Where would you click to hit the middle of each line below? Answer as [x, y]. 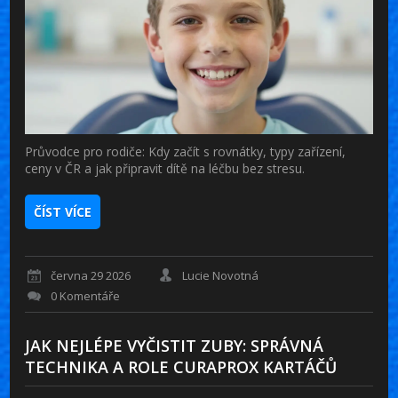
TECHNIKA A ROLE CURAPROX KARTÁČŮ [181, 367]
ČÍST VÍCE [63, 211]
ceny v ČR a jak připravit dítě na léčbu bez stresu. [165, 168]
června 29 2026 [91, 276]
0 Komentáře [86, 296]
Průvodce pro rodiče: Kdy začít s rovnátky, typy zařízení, [186, 151]
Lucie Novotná [221, 276]
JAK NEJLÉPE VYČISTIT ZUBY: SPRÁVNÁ [175, 346]
